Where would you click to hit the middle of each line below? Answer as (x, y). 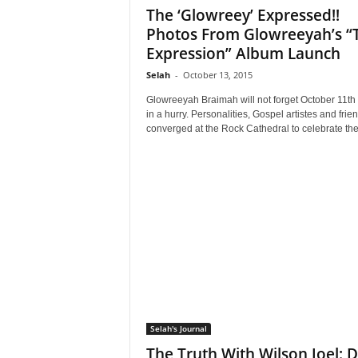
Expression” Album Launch (243, 54)
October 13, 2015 (217, 75)
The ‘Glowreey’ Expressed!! (243, 15)
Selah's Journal (178, 328)
